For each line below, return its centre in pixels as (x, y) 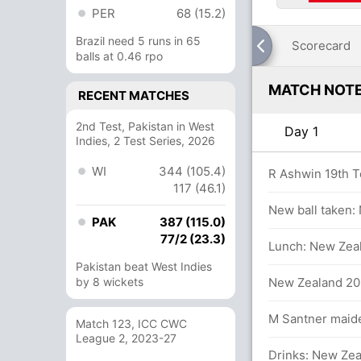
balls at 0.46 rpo (119, 56)
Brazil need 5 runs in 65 (138, 41)
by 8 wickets (110, 282)
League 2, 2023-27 (126, 338)
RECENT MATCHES (134, 95)
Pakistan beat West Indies (144, 266)
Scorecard (321, 46)
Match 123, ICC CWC (131, 324)
